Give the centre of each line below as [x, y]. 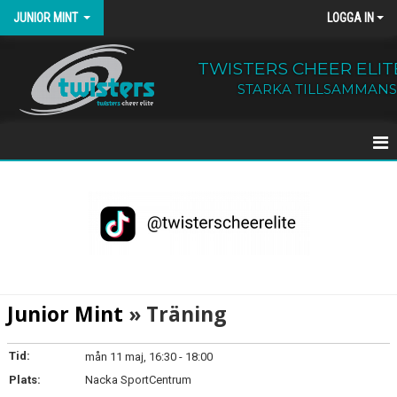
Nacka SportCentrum [138, 380]
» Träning [175, 314]
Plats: [25, 380]
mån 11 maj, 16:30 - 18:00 [149, 357]
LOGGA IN [350, 18]
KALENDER [39, 216]
